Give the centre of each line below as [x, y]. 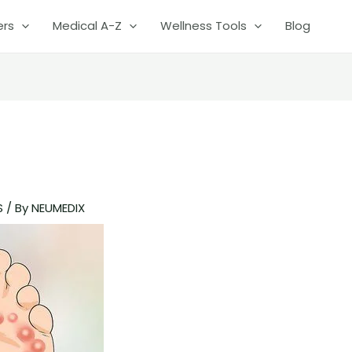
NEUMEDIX [59, 207]
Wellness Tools [203, 26]
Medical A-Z [87, 26]
